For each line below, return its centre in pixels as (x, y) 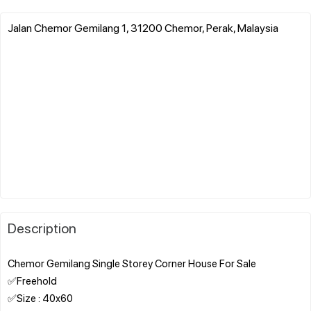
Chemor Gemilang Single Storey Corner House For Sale (132, 263)
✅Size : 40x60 (40, 297)
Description (42, 227)
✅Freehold (32, 280)
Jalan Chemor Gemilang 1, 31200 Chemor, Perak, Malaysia (143, 27)
